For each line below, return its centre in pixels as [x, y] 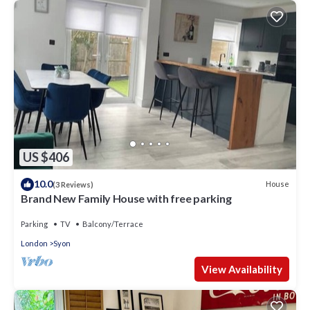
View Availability [242, 269]
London [34, 243]
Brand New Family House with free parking [126, 198]
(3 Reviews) [73, 184]
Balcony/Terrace [113, 224]
